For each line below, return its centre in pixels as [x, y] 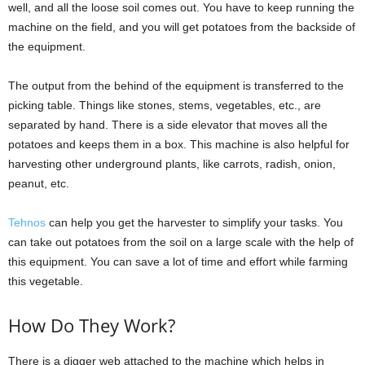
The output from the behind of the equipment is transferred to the [176, 86]
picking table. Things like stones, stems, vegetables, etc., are [165, 106]
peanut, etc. [39, 184]
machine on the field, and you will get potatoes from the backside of [182, 27]
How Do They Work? [92, 325]
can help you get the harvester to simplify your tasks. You [194, 223]
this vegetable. [46, 281]
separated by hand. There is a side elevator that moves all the [168, 125]
